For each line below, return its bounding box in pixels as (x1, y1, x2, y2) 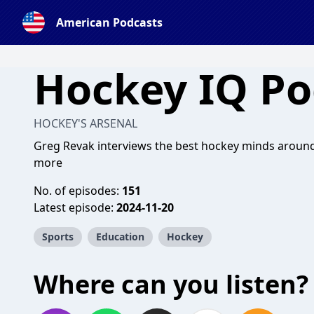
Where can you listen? (34, 267, 308, 301)
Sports (42, 230, 74, 243)
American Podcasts (56, 15, 163, 30)
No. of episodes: (34, 183, 122, 198)
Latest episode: (34, 200, 116, 215)
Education (96, 230, 144, 243)
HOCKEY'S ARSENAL (34, 116, 137, 131)
